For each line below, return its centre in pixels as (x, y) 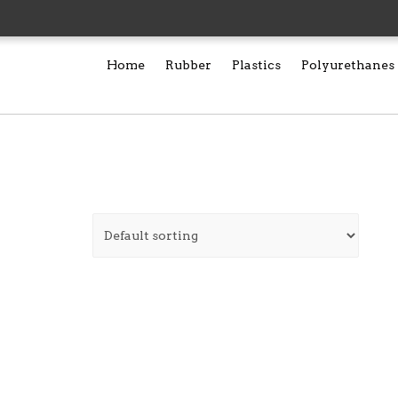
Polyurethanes (348, 65)
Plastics (256, 65)
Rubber (188, 65)
